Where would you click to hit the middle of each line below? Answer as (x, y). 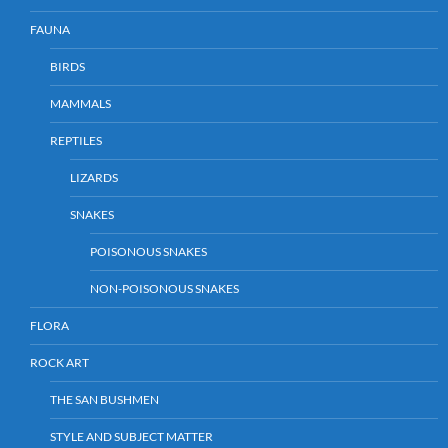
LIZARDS (94, 177)
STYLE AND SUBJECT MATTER (131, 436)
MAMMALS (80, 103)
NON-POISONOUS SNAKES (164, 288)
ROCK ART (59, 362)
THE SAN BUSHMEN (104, 399)
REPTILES (76, 140)
